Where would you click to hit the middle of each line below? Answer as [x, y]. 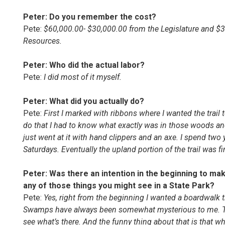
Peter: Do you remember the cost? [90, 17]
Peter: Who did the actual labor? [84, 65]
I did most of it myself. [83, 77]
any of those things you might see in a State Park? [119, 186]
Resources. [42, 41]
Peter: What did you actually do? [84, 101]
